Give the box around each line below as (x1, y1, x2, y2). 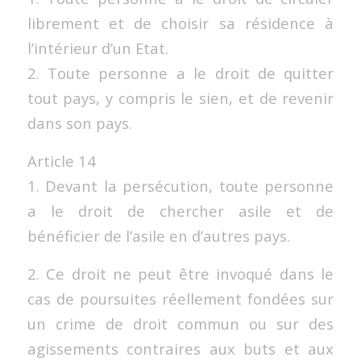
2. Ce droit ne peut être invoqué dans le (27, 263, 334, 284)
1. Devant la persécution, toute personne (27, 175, 334, 196)
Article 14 (27, 150, 96, 171)
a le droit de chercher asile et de (27, 200, 334, 221)
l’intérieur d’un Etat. (27, 38, 168, 59)
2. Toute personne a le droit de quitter (27, 63, 334, 84)
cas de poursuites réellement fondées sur (27, 288, 334, 309)
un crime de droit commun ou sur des (27, 313, 334, 334)
